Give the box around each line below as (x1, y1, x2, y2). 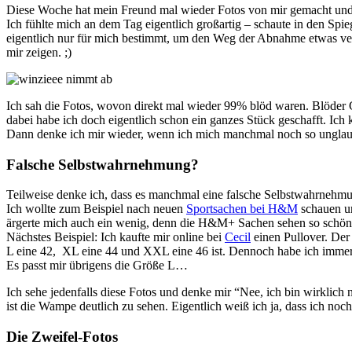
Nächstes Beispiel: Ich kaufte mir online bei (6, 230, 225, 244)
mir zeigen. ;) (6, 45, 71, 59)
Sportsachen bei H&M (186, 202, 298, 216)
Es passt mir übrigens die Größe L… (6, 258, 188, 273)
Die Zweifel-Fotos (6, 328, 118, 345)
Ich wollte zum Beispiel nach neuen (6, 202, 186, 216)
